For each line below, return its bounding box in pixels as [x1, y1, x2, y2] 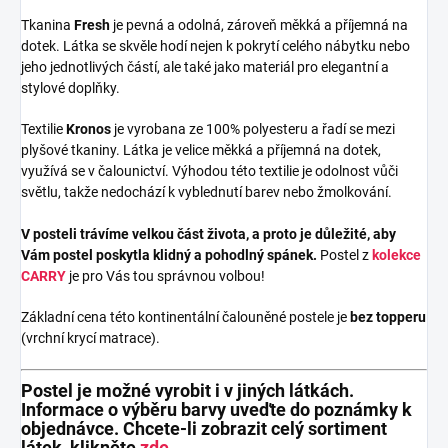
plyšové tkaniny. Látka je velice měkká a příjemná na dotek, [21, 141, 381, 158]
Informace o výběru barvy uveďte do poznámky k [21, 398, 412, 420]
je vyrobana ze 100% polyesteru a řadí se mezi [111, 120, 395, 137]
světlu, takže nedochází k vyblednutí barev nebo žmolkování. [21, 183, 392, 200]
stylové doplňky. [21, 79, 123, 96]
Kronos [66, 120, 111, 137]
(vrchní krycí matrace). [21, 329, 160, 346]
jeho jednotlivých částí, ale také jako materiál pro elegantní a [21, 58, 389, 75]
